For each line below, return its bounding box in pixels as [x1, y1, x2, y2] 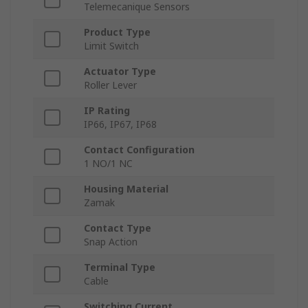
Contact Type [84, 221, 151, 235]
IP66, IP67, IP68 [84, 118, 157, 131]
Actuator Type [84, 65, 156, 78]
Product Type [84, 25, 151, 39]
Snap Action [84, 235, 137, 249]
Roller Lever [84, 78, 137, 92]
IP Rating [84, 104, 130, 118]
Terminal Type [84, 261, 155, 274]
